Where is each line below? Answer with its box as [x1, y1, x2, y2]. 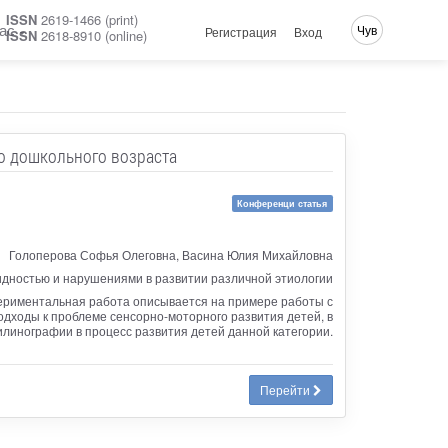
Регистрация [205, 22, 278, 40]
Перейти [259, 380, 313, 398]
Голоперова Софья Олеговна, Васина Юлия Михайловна [8, 245, 333, 263]
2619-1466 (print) [37, 10, 138, 29]
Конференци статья [237, 196, 328, 210]
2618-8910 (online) [37, 26, 147, 45]
